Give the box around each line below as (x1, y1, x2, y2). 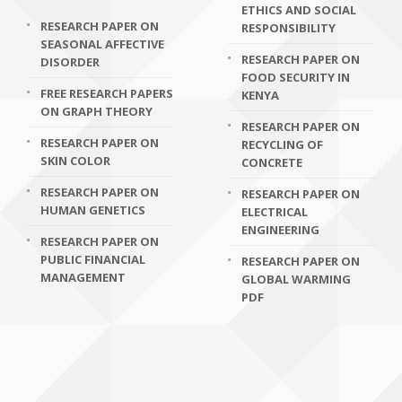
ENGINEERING (241, 222, 319, 238)
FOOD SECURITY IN (241, 69, 350, 85)
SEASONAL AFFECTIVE (40, 36, 164, 52)
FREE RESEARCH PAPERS (40, 85, 173, 101)
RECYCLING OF (241, 136, 323, 153)
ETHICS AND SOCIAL (241, 2, 356, 18)
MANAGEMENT (40, 269, 126, 285)
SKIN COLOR (40, 153, 110, 169)
